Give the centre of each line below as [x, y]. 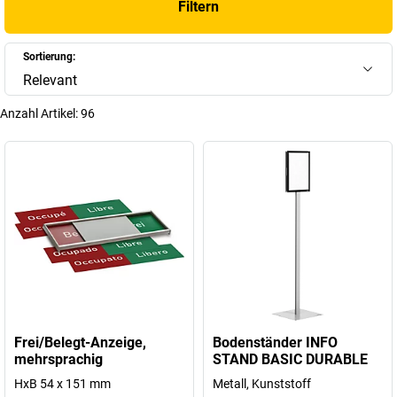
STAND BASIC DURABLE [290, 359]
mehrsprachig [58, 359]
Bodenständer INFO [275, 343]
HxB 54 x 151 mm [62, 384]
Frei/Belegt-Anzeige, [80, 343]
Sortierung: [49, 57]
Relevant [50, 80]
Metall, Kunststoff [262, 384]
